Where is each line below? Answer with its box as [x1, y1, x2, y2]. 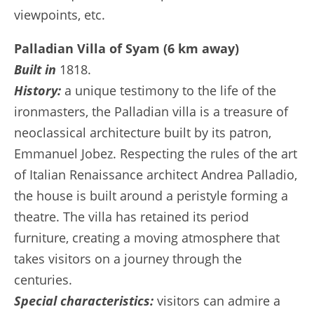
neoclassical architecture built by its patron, [14, 124, 271, 141]
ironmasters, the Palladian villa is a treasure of [14, 103, 288, 120]
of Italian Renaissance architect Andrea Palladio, [14, 166, 297, 183]
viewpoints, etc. [14, 6, 105, 23]
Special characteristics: [14, 292, 157, 309]
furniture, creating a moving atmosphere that [14, 229, 280, 246]
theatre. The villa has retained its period [14, 208, 249, 225]
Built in [14, 61, 56, 78]
